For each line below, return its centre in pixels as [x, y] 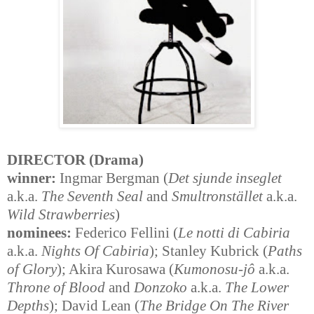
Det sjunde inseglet [225, 178]
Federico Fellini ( [125, 233]
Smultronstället [217, 197]
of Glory [32, 269]
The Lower [257, 288]
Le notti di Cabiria [234, 233]
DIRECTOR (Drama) [75, 160]
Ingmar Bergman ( [112, 178]
